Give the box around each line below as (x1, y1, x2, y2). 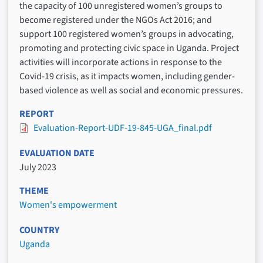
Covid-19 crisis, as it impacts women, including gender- (19, 69, 235, 83)
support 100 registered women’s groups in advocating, (19, 27, 234, 41)
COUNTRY (19, 224, 59, 237)
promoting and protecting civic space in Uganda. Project (19, 41, 239, 55)
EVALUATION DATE (19, 147, 95, 160)
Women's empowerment (19, 198, 117, 212)
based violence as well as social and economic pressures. (19, 83, 243, 97)
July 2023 (19, 161, 56, 174)
